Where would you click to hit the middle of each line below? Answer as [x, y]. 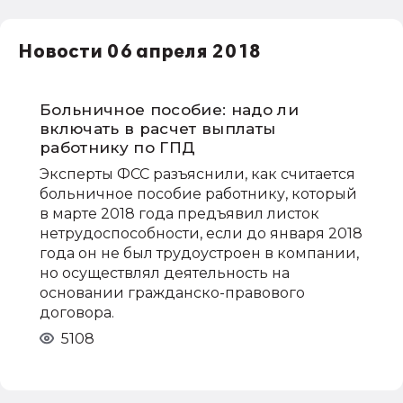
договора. [77, 312]
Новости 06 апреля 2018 [139, 52]
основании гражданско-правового [172, 292]
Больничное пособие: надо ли [170, 109]
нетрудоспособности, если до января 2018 [201, 233]
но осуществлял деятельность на [165, 273]
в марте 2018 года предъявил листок [179, 213]
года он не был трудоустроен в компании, [199, 253]
